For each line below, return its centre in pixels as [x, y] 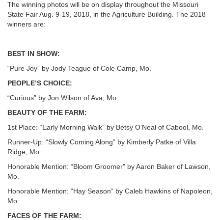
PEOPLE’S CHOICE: [40, 83]
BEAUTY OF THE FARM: [47, 112]
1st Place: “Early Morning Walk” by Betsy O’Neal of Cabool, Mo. [106, 127]
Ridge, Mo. [24, 152]
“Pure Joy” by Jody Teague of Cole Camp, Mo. [79, 68]
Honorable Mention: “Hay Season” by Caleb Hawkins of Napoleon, [110, 191]
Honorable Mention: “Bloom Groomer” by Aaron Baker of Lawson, [109, 166]
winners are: [27, 24]
